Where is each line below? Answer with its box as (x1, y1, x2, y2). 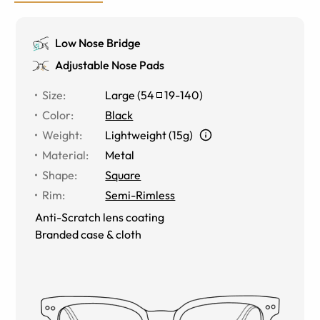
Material (42, 147, 86, 162)
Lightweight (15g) (105, 127, 194, 142)
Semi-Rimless (105, 187, 176, 202)
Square (105, 167, 141, 182)
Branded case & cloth (35, 226, 142, 241)
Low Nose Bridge (55, 35, 141, 50)
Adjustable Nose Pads (55, 57, 165, 72)
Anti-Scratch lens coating (35, 209, 165, 224)
